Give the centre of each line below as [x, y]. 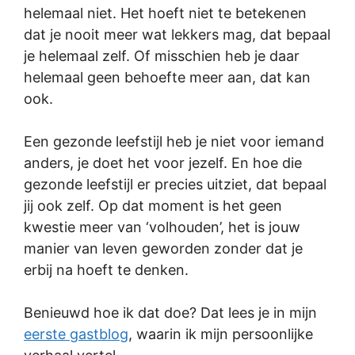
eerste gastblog [76, 334]
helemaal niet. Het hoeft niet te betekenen [165, 13]
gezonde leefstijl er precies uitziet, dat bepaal [175, 184]
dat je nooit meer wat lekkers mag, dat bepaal [177, 34]
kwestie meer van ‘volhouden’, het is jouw [162, 227]
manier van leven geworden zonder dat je [163, 248]
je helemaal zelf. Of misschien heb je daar [162, 56]
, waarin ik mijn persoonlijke [221, 334]
